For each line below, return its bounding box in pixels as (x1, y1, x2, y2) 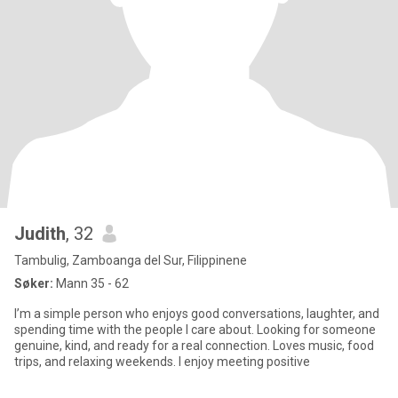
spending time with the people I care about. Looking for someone (14, 322, 376, 337)
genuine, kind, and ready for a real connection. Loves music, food (14, 338, 273, 353)
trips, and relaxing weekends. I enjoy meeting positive (14, 354, 310, 369)
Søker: (14, 276, 53, 291)
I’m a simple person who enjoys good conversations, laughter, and (14, 306, 379, 321)
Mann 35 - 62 (53, 276, 129, 291)
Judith (14, 223, 66, 244)
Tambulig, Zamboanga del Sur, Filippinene (14, 253, 247, 267)
